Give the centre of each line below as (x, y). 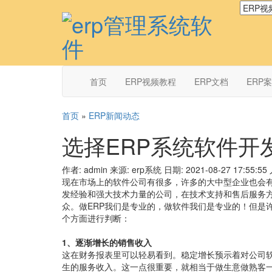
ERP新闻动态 (114, 115)
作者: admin (85, 169)
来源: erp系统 (136, 169)
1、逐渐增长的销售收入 (107, 242)
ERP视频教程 (151, 81)
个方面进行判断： (96, 218)
